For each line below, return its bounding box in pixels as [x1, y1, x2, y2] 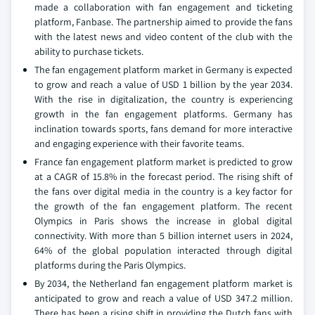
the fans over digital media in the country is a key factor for [34, 185, 292, 198]
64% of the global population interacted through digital [34, 244, 292, 257]
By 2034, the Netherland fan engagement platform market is [34, 277, 292, 290]
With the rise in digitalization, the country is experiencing [34, 93, 292, 106]
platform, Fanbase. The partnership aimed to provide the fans [34, 15, 292, 29]
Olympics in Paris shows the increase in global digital [34, 214, 292, 228]
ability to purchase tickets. [34, 45, 143, 58]
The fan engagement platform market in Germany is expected [34, 63, 292, 77]
